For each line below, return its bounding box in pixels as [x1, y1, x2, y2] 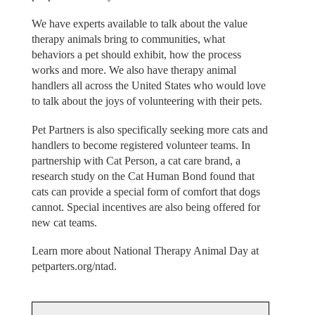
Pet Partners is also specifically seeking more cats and [31, 123, 268, 136]
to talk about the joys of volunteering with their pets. [31, 95, 262, 108]
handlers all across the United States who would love [31, 79, 266, 92]
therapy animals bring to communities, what [31, 33, 225, 46]
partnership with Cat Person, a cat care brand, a [31, 154, 240, 167]
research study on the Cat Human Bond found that [31, 169, 255, 182]
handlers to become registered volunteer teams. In [31, 139, 250, 151]
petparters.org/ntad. [31, 260, 117, 273]
